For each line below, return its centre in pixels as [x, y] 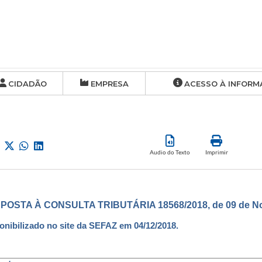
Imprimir [216, 152]
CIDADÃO [27, 84]
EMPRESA [110, 84]
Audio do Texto [170, 152]
